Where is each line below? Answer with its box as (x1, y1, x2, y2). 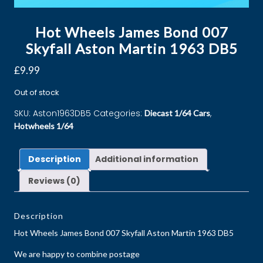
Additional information (95, 153, 198, 165)
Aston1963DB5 (33, 107, 91, 119)
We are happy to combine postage (14, 248, 140, 259)
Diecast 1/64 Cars (144, 108, 210, 118)
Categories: (93, 107, 144, 119)
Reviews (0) (28, 175, 80, 187)
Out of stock (14, 87, 59, 98)
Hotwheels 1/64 (14, 121, 73, 131)
